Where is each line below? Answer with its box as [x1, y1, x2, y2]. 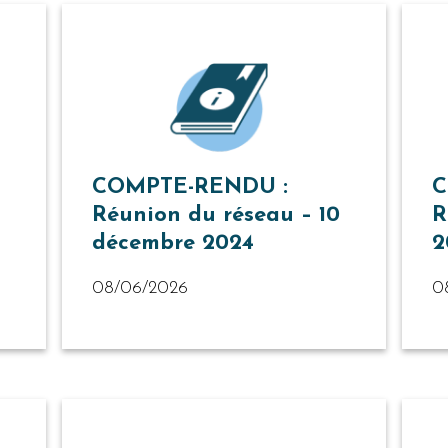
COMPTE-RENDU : [92, 176, 288, 200]
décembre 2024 [92, 232, 254, 256]
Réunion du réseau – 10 [92, 204, 340, 228]
